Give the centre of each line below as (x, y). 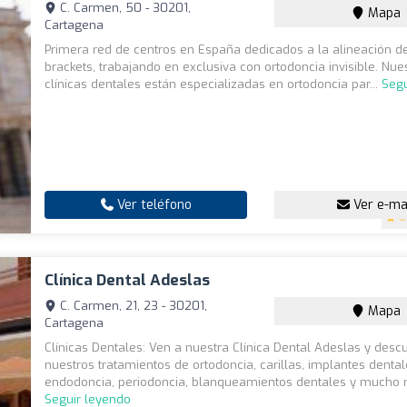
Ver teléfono (152, 205)
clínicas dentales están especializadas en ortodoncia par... (213, 84)
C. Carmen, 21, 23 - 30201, (132, 306)
